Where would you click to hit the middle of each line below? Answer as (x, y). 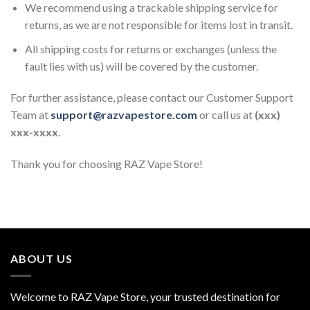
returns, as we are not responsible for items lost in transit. (158, 25)
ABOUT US (42, 259)
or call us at (226, 115)
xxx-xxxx (34, 132)
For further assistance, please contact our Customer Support (152, 98)
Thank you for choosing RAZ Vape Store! (107, 164)
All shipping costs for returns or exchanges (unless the (151, 48)
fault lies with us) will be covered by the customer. (141, 66)
